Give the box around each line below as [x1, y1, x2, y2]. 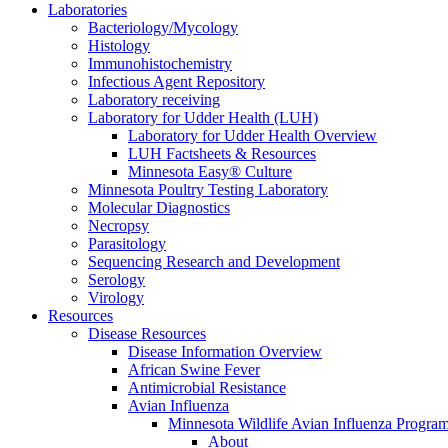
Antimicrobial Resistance [128, 379, 286, 396]
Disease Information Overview [128, 343, 322, 360]
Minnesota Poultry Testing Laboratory [88, 181, 328, 198]
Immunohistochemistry [88, 55, 232, 72]
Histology [88, 37, 150, 54]
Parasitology [88, 235, 166, 252]
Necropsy [88, 217, 149, 234]
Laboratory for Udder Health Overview [128, 127, 377, 144]
